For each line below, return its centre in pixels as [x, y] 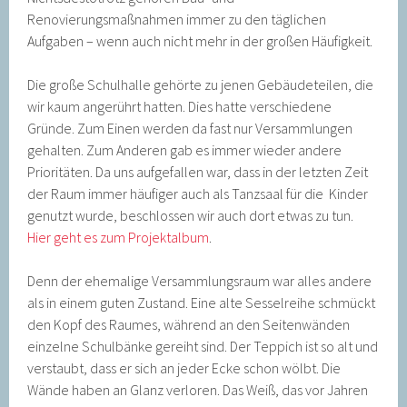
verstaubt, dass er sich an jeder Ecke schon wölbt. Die [184, 367]
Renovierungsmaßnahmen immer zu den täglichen [177, 19]
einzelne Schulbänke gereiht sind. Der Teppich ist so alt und [203, 346]
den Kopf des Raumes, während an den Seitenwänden [189, 324]
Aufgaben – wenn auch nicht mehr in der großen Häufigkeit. [200, 40]
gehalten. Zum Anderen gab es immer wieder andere [185, 149]
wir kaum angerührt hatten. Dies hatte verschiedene [180, 106]
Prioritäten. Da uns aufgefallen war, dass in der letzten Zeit [198, 171]
